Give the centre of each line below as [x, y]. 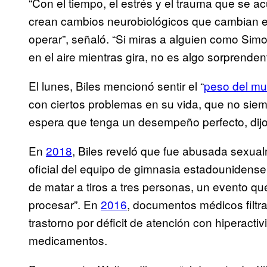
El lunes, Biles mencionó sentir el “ [116, 86]
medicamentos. [68, 240]
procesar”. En [65, 204]
